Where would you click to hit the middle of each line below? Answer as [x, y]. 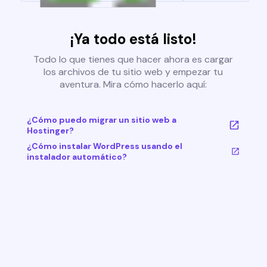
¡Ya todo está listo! [133, 39]
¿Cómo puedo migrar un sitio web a [101, 120]
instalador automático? [77, 157]
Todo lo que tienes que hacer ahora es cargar [133, 60]
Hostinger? [50, 131]
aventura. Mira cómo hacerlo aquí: [133, 85]
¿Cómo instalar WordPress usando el [104, 146]
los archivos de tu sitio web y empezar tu [133, 72]
